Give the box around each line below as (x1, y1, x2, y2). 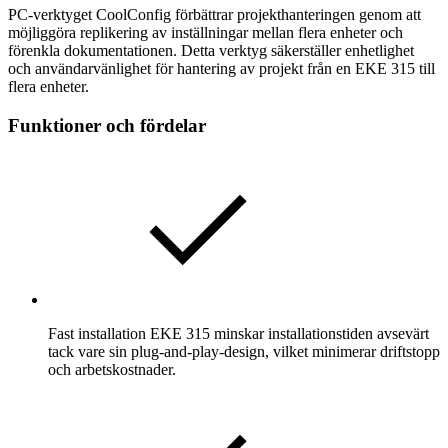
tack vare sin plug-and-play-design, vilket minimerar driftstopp (48, 343, 440, 361)
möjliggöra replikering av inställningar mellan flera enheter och (8, 23, 403, 41)
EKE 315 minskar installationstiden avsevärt (146, 325, 429, 343)
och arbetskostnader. (48, 361, 176, 379)
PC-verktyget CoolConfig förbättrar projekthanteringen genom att (8, 5, 421, 23)
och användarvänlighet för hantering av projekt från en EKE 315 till (8, 59, 435, 77)
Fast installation (48, 325, 146, 343)
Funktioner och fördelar (8, 114, 206, 136)
